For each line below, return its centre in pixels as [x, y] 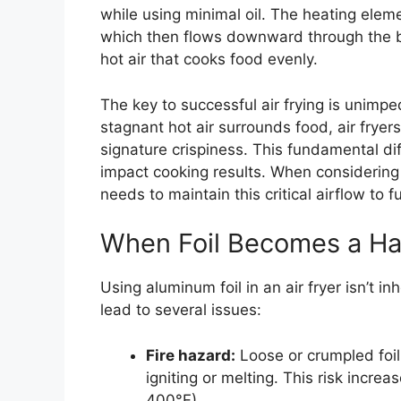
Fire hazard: [191, 355]
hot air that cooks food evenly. [209, 60]
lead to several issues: [181, 310]
